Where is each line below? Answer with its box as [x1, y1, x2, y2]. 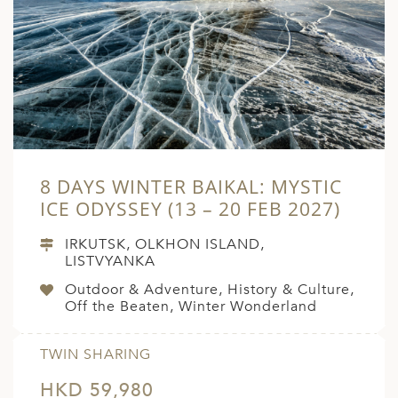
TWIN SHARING [40, 345, 151, 365]
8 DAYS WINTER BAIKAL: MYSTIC [40, 174, 342, 200]
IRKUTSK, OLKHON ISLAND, [65, 235, 265, 255]
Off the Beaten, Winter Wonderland [65, 297, 317, 317]
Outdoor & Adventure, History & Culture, [65, 280, 354, 300]
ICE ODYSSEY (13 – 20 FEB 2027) [40, 196, 340, 222]
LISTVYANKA [65, 251, 155, 272]
